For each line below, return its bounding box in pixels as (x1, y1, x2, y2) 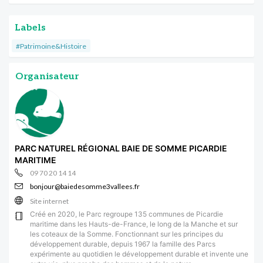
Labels (15, 22, 46, 33)
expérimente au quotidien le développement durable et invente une (30, 249, 248, 258)
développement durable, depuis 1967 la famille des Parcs (30, 239, 215, 248)
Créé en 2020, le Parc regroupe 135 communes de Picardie (30, 209, 223, 218)
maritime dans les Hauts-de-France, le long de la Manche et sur (30, 219, 238, 228)
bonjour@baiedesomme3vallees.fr (30, 181, 140, 191)
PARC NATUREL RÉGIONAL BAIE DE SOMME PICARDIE (15, 143, 227, 153)
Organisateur (15, 70, 79, 82)
